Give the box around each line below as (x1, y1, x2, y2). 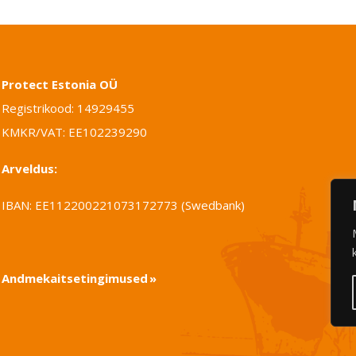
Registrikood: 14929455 (2, 100, 135, 116)
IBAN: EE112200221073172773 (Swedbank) (2, 197, 246, 213)
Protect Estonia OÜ (2, 76, 118, 92)
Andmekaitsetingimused (2, 270, 149, 286)
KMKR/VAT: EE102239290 (2, 124, 148, 140)
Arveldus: (2, 161, 58, 176)
